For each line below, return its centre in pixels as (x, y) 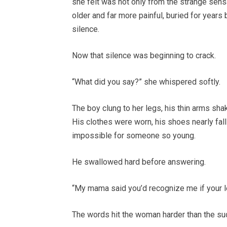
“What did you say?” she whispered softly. (146, 82)
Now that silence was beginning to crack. (144, 56)
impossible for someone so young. (134, 136)
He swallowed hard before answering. (139, 162)
